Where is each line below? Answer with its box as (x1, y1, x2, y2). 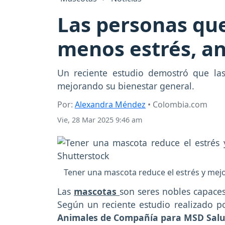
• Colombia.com (146, 99, 207, 110)
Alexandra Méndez (75, 99, 146, 110)
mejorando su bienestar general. (57, 80, 194, 92)
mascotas (74, 185, 120, 198)
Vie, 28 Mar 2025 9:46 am (57, 115, 142, 125)
